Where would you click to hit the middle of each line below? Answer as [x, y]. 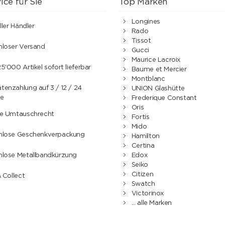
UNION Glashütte [158, 88]
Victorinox [147, 193]
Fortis [140, 117]
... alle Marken [151, 203]
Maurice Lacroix [156, 60]
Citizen [142, 174]
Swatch [143, 184]
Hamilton [145, 136]
